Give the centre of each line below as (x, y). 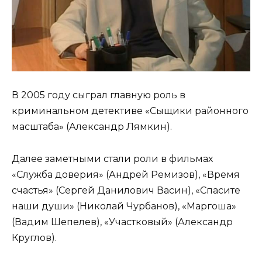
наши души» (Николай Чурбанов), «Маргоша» (124, 206)
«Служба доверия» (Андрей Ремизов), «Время (126, 174)
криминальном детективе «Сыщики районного (130, 111)
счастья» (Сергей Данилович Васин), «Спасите (126, 190)
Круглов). (34, 237)
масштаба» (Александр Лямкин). (92, 127)
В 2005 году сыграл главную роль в (99, 95)
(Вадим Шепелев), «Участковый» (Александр (122, 222)
